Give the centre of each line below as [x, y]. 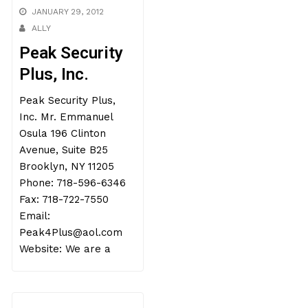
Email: [35, 216]
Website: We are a [65, 249]
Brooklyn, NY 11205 [67, 166]
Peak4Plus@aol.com [71, 232]
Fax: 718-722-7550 [64, 199]
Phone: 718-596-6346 [73, 183]
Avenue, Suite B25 [64, 150]
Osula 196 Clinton [63, 133]
